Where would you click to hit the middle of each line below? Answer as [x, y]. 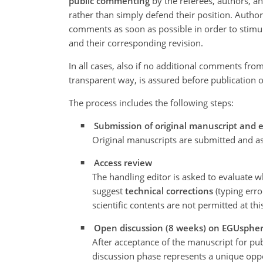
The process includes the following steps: [151, 103]
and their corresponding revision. [136, 43]
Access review [123, 163]
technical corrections [169, 191]
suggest [109, 191]
